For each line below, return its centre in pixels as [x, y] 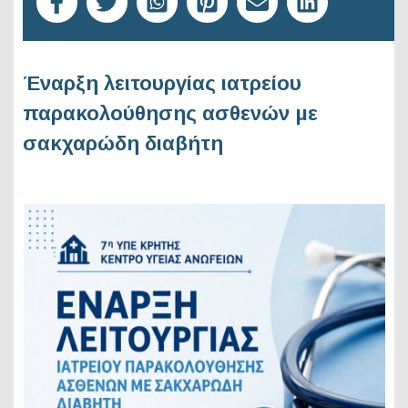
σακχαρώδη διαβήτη [123, 143]
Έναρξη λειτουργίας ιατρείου [162, 83]
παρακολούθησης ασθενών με [170, 113]
